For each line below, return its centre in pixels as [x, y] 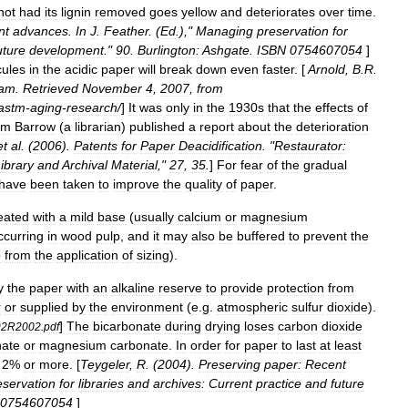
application [87, 255]
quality [204, 184]
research [92, 107]
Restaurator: [310, 146]
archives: [179, 383]
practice [279, 383]
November [112, 88]
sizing [153, 255]
